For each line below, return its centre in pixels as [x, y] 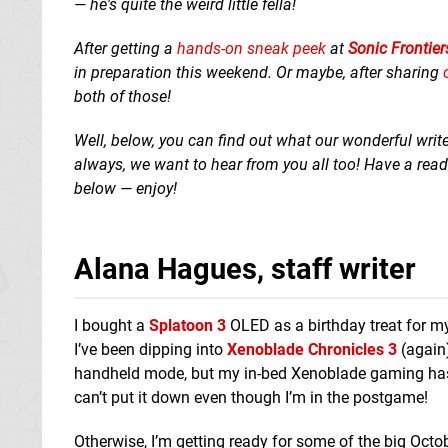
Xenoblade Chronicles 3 [312, 349]
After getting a [125, 48]
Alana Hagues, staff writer [245, 268]
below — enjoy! [125, 188]
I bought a [111, 325]
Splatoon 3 [187, 325]
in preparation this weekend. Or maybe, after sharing [258, 72]
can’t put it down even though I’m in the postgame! [251, 397]
